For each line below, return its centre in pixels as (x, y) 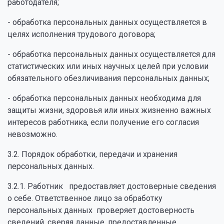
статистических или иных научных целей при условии (108, 66)
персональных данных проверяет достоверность (101, 210)
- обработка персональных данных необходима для (104, 98)
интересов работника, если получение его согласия (103, 122)
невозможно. (32, 134)
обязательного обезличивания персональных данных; (108, 78)
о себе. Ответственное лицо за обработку (85, 198)
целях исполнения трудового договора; (81, 34)
